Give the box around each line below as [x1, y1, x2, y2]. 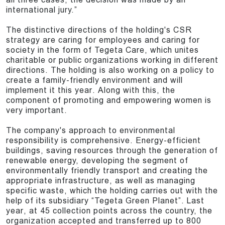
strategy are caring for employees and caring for [6, 35, 200, 45]
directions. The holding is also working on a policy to [6, 65, 214, 75]
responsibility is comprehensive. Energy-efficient [6, 136, 201, 146]
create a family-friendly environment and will [6, 75, 183, 85]
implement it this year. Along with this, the [6, 85, 175, 95]
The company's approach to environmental [6, 126, 175, 136]
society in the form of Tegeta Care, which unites [6, 45, 199, 55]
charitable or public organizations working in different [6, 55, 218, 65]
